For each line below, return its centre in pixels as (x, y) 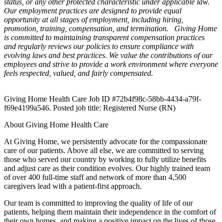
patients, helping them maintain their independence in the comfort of (110, 212)
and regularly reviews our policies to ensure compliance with (99, 47)
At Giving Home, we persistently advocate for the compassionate (106, 142)
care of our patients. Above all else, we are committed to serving (104, 151)
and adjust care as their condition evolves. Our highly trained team (107, 168)
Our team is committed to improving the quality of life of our (98, 203)
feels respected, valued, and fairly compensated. (79, 73)
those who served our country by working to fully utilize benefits (105, 160)
